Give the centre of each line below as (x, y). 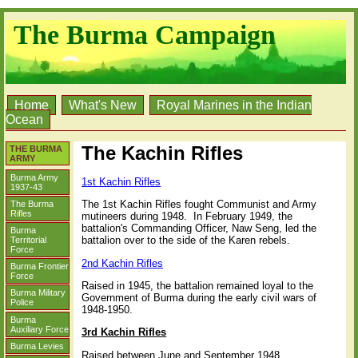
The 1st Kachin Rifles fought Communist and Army (199, 205)
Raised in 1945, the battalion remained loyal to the (198, 286)
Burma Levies (37, 346)
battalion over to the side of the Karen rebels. (186, 241)
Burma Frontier (40, 267)
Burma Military (38, 293)
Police (22, 302)
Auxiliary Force (40, 329)
